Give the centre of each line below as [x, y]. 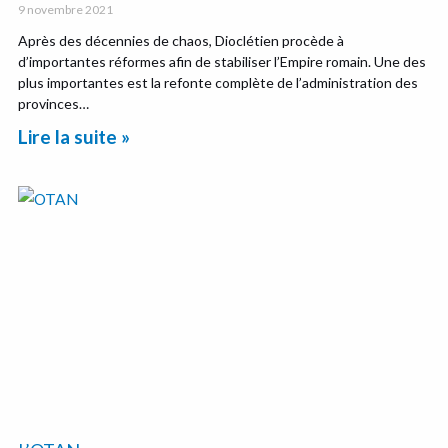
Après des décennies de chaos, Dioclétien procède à [181, 40]
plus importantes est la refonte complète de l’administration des [218, 82]
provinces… [54, 103]
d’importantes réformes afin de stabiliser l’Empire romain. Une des [222, 61]
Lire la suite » [74, 136]
